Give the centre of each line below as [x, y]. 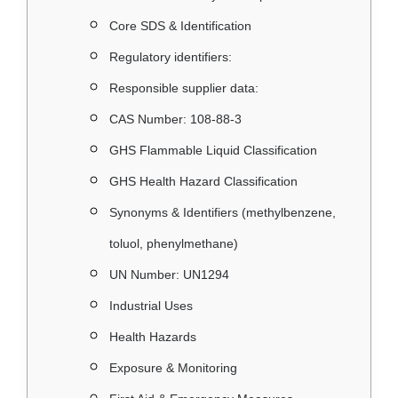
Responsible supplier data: [186, 88]
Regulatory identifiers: [172, 57]
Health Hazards [155, 337]
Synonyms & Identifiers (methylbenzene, [223, 213]
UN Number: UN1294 [169, 275]
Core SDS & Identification [182, 26]
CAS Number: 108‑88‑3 [175, 119]
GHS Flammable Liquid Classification [215, 151]
